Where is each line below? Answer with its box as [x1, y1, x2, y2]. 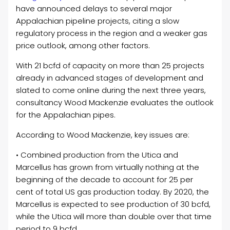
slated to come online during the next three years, [16, 85, 206, 96]
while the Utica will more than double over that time [16, 211, 212, 222]
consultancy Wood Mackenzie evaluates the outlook [16, 97, 214, 108]
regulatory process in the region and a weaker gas [16, 28, 208, 39]
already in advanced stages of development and [16, 72, 204, 84]
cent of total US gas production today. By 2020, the [16, 186, 209, 198]
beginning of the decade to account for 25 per [16, 174, 194, 185]
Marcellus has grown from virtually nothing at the [16, 162, 200, 173]
